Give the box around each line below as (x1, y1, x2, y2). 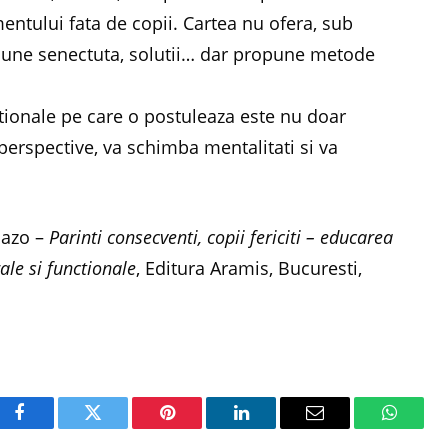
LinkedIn (239, 418, 306, 437)
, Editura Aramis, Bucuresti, (136, 255, 363, 280)
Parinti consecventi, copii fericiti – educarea (49, 224, 394, 249)
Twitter (91, 418, 144, 437)
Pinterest (165, 418, 229, 437)
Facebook (17, 418, 88, 437)
